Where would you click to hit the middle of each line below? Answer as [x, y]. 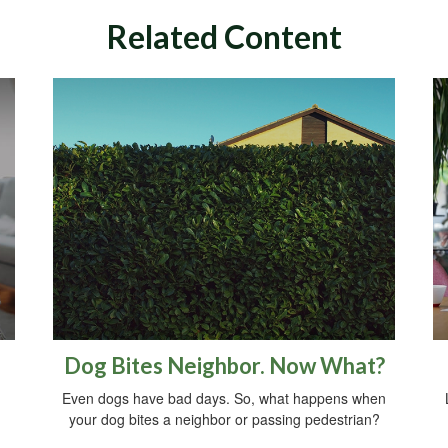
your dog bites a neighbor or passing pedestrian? [224, 419]
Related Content [224, 36]
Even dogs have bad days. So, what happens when [224, 398]
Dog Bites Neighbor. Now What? [224, 366]
